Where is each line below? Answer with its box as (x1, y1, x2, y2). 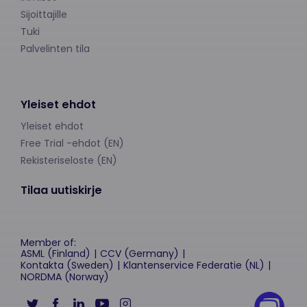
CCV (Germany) (100, 247, 179, 261)
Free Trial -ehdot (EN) (21, 136, 124, 151)
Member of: (21, 236, 76, 250)
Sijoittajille (21, 8, 67, 22)
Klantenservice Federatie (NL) (123, 258, 265, 273)
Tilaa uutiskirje (21, 182, 102, 199)
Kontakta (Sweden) (21, 258, 114, 273)
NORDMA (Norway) (21, 270, 109, 284)
